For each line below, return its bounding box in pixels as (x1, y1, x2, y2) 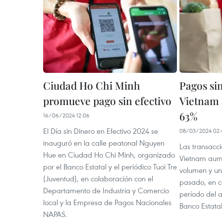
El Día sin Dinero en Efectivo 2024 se (43, 126, 158, 136)
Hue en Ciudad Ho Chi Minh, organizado (43, 150, 175, 160)
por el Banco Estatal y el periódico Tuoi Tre (43, 162, 177, 171)
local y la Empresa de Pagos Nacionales (43, 197, 171, 207)
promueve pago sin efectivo (43, 94, 171, 108)
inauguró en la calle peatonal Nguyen (43, 138, 165, 148)
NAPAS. (43, 209, 67, 219)
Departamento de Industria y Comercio (43, 185, 169, 195)
